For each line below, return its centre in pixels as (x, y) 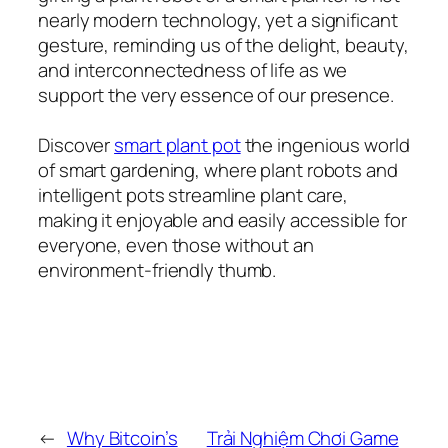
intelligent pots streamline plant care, (193, 194)
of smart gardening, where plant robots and (218, 169)
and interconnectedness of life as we (193, 69)
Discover (76, 144)
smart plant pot (177, 144)
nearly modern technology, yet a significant (218, 19)
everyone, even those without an (176, 244)
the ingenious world (325, 144)
